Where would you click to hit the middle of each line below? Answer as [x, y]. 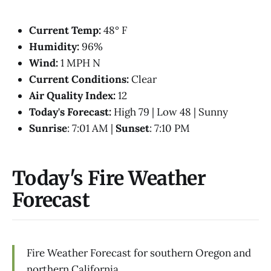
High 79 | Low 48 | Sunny [170, 112]
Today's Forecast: [70, 112]
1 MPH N [79, 63]
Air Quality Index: [72, 95]
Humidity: [54, 46]
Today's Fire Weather [109, 179]
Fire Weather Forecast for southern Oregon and [140, 253]
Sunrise [48, 128]
